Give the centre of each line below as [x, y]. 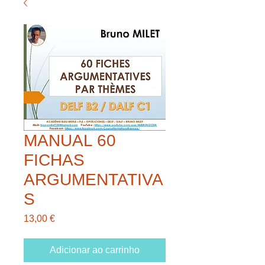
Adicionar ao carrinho [95, 250]
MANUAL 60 [70, 140]
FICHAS [54, 160]
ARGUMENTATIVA [93, 179]
